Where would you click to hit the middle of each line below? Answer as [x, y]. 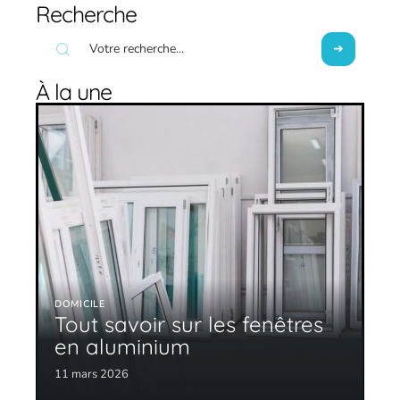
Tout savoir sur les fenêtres [189, 324]
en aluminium [122, 346]
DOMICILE [80, 304]
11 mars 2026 [92, 374]
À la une [74, 92]
